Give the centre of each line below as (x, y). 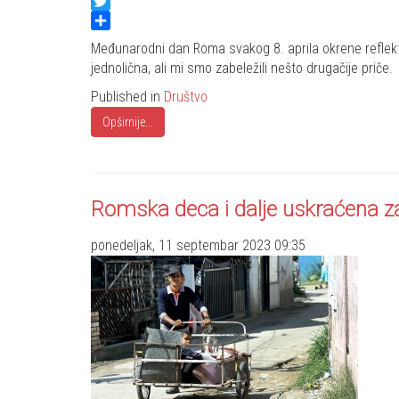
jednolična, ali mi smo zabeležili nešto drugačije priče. (242, 69)
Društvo (186, 97)
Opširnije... (128, 122)
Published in (127, 97)
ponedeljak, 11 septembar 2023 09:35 (198, 246)
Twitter (111, 20)
